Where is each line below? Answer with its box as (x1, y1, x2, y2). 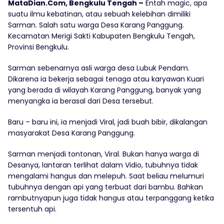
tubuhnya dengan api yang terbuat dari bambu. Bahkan (8, 182, 203, 192)
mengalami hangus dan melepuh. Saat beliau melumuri (8, 171, 204, 181)
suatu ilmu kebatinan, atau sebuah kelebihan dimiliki (8, 9, 190, 19)
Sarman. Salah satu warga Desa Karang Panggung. (8, 20, 184, 30)
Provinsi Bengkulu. (8, 42, 69, 52)
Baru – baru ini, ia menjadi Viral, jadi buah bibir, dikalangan (8, 117, 207, 127)
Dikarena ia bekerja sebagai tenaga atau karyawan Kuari (8, 74, 204, 84)
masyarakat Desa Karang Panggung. (8, 128, 135, 138)
